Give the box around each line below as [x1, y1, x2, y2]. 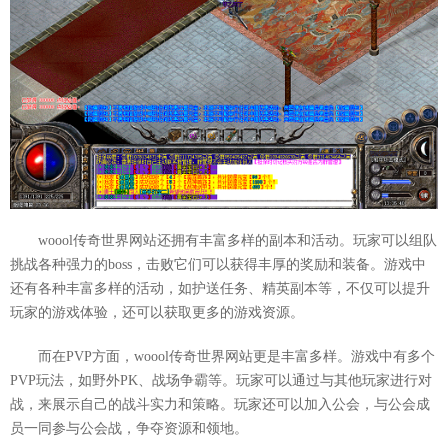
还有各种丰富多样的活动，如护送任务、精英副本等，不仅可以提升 [10, 281, 430, 297]
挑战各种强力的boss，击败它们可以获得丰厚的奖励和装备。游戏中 [10, 257, 426, 273]
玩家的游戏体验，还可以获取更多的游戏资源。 [10, 305, 304, 321]
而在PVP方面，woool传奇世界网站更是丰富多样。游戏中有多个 [38, 349, 435, 365]
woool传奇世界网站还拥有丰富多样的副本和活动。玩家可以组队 [38, 233, 437, 249]
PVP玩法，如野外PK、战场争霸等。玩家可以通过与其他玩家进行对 [10, 373, 432, 389]
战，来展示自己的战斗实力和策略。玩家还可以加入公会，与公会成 [10, 397, 430, 413]
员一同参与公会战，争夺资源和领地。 [10, 421, 248, 437]
